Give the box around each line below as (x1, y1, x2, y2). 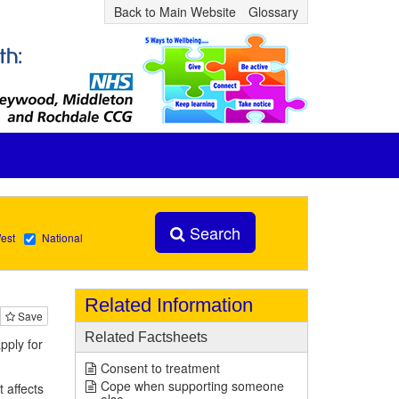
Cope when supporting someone (100, 377, 284, 395)
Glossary (248, 3, 298, 20)
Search (184, 221, 240, 244)
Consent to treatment (100, 359, 220, 377)
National (41, 230, 83, 245)
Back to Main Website (114, 3, 236, 20)
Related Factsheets (84, 330, 208, 345)
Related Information (84, 294, 253, 316)
